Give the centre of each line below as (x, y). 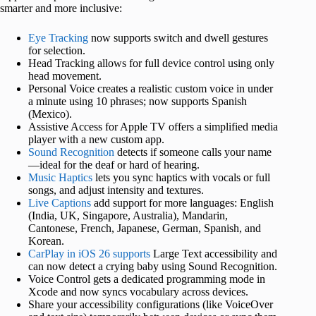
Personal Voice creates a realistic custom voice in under (151, 88)
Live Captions (60, 202)
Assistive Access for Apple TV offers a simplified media (153, 126)
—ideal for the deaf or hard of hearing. (114, 164)
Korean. (46, 241)
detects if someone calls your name (193, 152)
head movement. (65, 75)
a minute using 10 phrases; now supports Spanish (138, 101)
